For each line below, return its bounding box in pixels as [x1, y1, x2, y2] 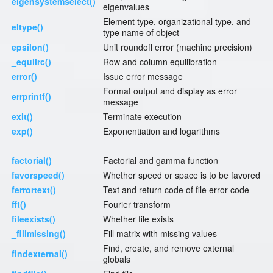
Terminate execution [103, 110, 182, 123]
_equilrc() [12, 55, 51, 68]
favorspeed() [12, 169, 65, 182]
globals [103, 253, 130, 266]
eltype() [12, 21, 43, 34]
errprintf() [12, 90, 51, 103]
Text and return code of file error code [103, 183, 249, 196]
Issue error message [103, 70, 183, 83]
